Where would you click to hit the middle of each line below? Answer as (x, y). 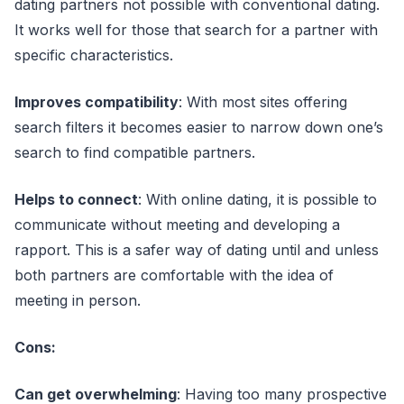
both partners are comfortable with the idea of (174, 275)
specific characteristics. (96, 55)
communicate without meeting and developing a (177, 225)
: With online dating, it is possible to (257, 199)
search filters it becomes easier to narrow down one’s (199, 127)
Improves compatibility (96, 102)
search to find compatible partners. (137, 152)
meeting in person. (80, 300)
